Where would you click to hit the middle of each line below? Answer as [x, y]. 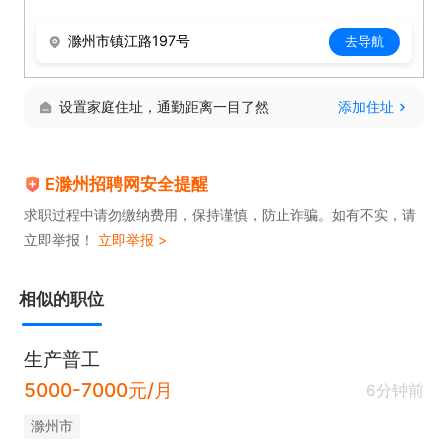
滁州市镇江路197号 [129, 41]
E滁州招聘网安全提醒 [127, 184]
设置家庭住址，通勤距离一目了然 [163, 106]
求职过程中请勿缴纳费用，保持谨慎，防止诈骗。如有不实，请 [219, 215]
